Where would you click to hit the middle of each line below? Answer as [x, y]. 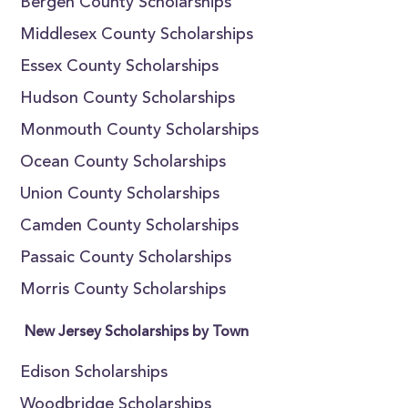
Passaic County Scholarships [126, 259]
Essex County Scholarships [120, 67]
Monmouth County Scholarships [140, 131]
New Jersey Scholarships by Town [137, 332]
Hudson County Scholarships [128, 99]
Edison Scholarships [94, 373]
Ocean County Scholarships [123, 163]
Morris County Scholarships [123, 291]
